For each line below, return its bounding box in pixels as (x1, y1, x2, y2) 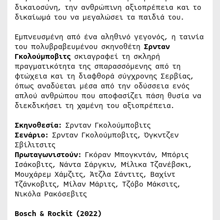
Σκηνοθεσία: (15, 119, 62, 131)
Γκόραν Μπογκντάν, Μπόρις (82, 149, 189, 160)
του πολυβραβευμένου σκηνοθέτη (15, 41, 144, 52)
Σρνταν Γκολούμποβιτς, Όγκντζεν (49, 129, 179, 140)
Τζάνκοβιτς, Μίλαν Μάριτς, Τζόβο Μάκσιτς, (15, 178, 181, 190)
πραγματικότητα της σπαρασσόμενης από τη (15, 60, 181, 72)
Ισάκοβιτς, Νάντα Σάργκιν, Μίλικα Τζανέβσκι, (15, 159, 192, 170)
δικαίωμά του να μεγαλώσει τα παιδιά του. (15, 11, 184, 23)
